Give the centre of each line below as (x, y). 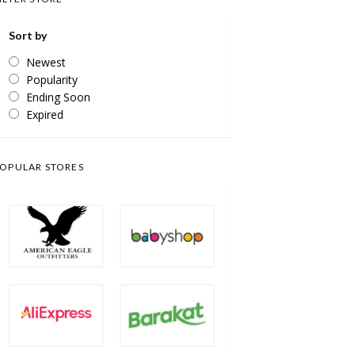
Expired (45, 115)
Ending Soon (58, 97)
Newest (46, 62)
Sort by (28, 35)
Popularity (52, 80)
